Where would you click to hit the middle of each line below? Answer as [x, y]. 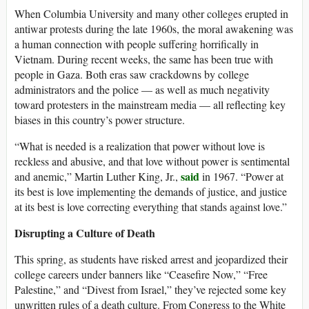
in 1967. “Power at [241, 176]
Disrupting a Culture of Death [85, 232]
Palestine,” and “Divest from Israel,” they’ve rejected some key [150, 289]
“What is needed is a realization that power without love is [140, 146]
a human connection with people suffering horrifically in [137, 43]
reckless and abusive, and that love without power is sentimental [152, 161]
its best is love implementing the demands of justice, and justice [151, 191]
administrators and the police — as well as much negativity [142, 89]
